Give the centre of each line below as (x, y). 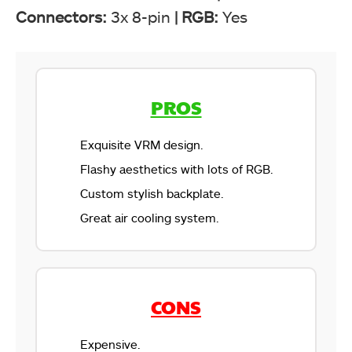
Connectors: (63, 16)
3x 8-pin (143, 16)
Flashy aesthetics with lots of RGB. (177, 169)
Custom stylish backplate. (152, 193)
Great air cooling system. (150, 217)
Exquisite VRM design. (142, 144)
